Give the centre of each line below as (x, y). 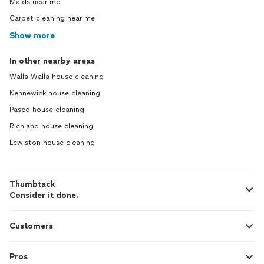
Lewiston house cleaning (52, 143)
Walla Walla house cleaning (57, 77)
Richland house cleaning (51, 126)
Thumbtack (32, 184)
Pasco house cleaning (47, 110)
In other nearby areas (52, 61)
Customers (31, 226)
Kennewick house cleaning (55, 93)
